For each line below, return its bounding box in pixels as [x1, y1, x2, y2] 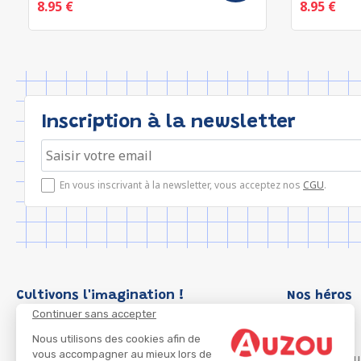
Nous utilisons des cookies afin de [32, 332, 201, 345]
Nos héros [287, 289, 352, 302]
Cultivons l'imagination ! [16, 289, 185, 302]
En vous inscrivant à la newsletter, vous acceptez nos [60, 178, 303, 192]
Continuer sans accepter [32, 307, 156, 320]
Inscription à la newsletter [41, 113, 296, 132]
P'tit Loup [291, 330, 341, 346]
